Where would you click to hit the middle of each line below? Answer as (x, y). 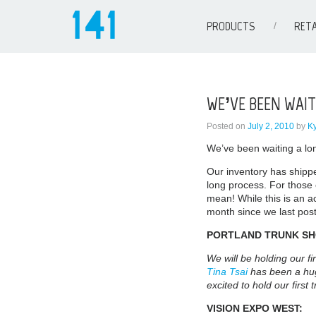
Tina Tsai (227, 271)
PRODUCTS (230, 26)
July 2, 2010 (271, 126)
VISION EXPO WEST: (254, 308)
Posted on (226, 126)
